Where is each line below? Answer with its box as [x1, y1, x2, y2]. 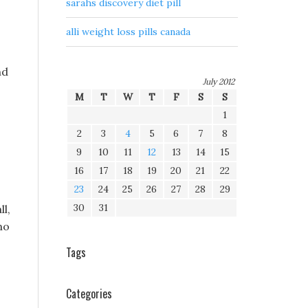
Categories [66, 285, 112, 302]
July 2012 [203, 76, 234, 87]
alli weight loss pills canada [66, 25, 190, 38]
